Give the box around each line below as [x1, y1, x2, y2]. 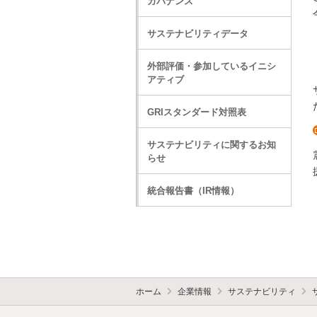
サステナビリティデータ [147, 28, 248, 39]
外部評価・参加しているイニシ [147, 61, 276, 71]
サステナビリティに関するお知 [147, 139, 276, 150]
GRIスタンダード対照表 [147, 107, 246, 117]
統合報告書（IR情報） [147, 185, 239, 196]
